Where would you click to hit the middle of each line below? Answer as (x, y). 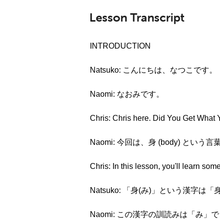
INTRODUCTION (120, 46)
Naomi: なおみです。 (127, 94)
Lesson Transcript (137, 17)
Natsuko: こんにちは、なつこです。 (153, 70)
